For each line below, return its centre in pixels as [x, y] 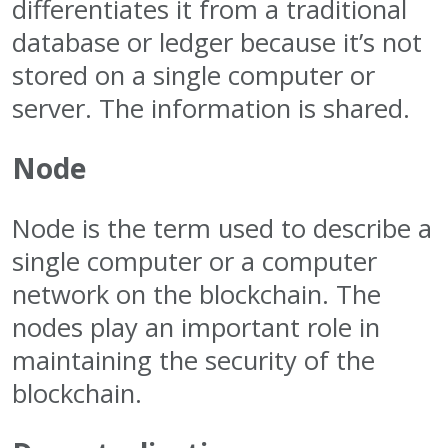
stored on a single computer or [193, 75]
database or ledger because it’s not [217, 42]
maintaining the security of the [193, 360]
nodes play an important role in [196, 327]
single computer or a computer [194, 261]
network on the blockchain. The [196, 294]
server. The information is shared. [211, 108]
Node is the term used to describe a [222, 228]
